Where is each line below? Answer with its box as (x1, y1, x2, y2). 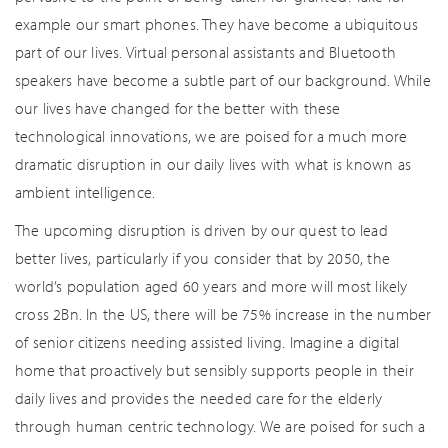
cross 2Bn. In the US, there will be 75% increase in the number (15, 304, 432, 324)
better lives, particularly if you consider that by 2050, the (15, 248, 391, 268)
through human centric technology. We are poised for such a (15, 416, 426, 436)
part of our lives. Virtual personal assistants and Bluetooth (15, 42, 397, 62)
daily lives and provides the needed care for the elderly (15, 388, 383, 408)
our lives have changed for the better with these (15, 98, 341, 118)
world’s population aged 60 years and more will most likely (15, 276, 408, 296)
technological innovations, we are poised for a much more (15, 126, 408, 146)
